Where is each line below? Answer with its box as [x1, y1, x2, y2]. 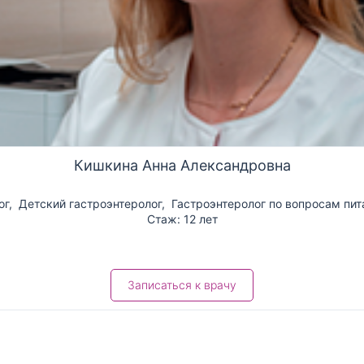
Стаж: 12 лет [146, 211, 218, 226]
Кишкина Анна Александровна [73, 156, 291, 174]
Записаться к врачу [128, 277, 236, 292]
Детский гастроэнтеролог [18, 196, 162, 210]
